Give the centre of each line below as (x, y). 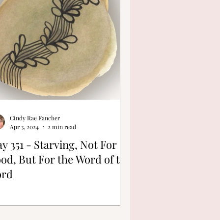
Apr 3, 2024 (24, 126)
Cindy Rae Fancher (35, 118)
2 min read (62, 126)
